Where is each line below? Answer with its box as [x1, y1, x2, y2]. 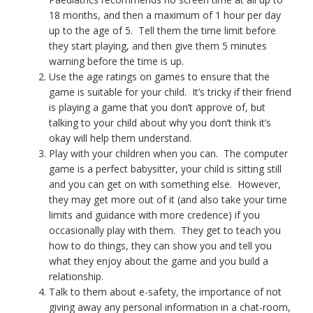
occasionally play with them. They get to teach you [49, 224, 281, 238]
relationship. [49, 270, 103, 284]
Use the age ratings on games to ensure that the [49, 70, 270, 84]
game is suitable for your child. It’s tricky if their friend [49, 85, 291, 99]
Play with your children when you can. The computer [49, 147, 288, 161]
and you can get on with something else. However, [49, 177, 281, 191]
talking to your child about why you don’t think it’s [49, 116, 271, 130]
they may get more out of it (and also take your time [49, 193, 287, 207]
